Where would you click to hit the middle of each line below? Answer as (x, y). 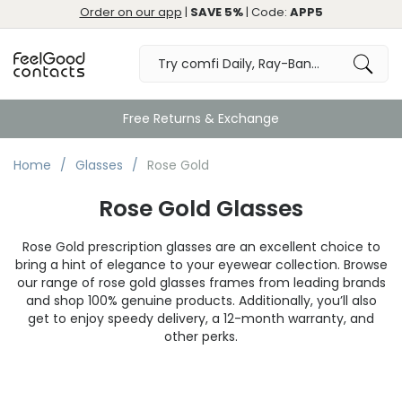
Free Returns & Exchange (201, 118)
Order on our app (131, 12)
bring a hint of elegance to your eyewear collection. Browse (201, 265)
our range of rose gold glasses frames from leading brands (201, 283)
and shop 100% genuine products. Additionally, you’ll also (201, 301)
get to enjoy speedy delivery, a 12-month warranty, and (201, 319)
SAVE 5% (216, 12)
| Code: (266, 12)
